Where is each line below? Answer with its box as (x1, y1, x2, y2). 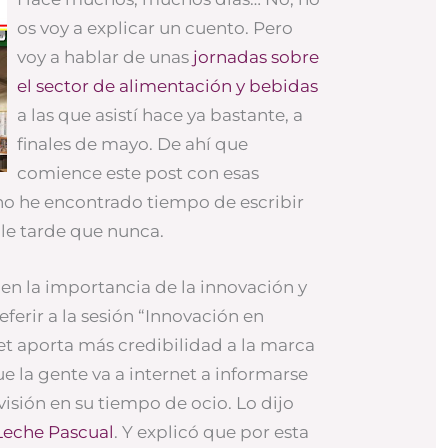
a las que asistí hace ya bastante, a (17, 104, 304, 125)
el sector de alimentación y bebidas (17, 75, 319, 96)
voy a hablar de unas (17, 46, 194, 67)
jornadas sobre (193, 46, 320, 67)
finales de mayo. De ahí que (17, 133, 249, 154)
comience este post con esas (17, 162, 260, 183)
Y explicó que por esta (122, 421, 310, 442)
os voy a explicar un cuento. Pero (17, 17, 294, 38)
